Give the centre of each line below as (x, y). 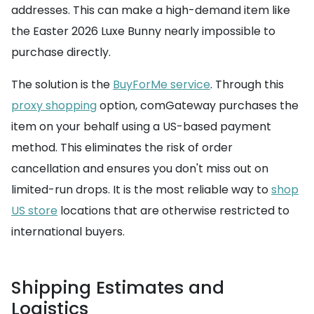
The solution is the (62, 84)
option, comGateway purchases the (198, 105)
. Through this (247, 84)
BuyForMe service (162, 84)
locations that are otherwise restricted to (173, 211)
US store (34, 211)
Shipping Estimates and (118, 288)
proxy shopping (54, 105)
